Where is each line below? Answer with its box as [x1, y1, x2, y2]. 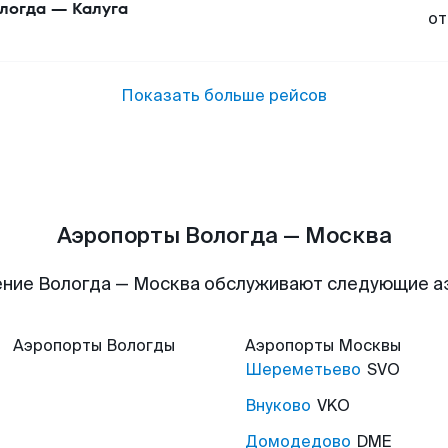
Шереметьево [245, 359, 361, 380]
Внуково [245, 395, 311, 416]
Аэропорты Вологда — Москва [56, 221, 392, 250]
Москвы [338, 335, 401, 356]
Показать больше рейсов [121, 85, 327, 106]
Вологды [106, 335, 175, 356]
